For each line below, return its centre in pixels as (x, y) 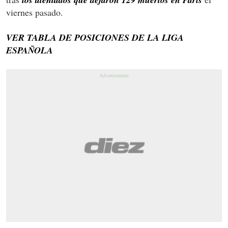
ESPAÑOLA (30, 50)
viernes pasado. (35, 12)
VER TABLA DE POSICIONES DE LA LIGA (95, 37)
